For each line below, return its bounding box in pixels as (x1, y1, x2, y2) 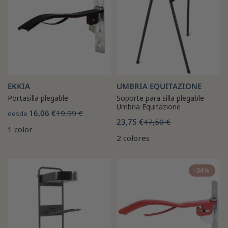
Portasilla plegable (8, 93, 68, 103)
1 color (8, 124, 33, 134)
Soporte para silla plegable (117, 93, 204, 103)
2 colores (117, 132, 150, 143)
